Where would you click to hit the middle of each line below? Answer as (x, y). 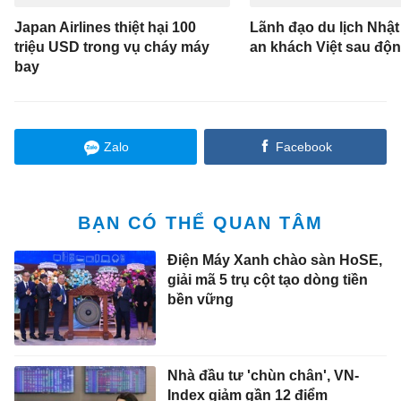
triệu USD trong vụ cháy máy (112, 47)
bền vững (200, 300)
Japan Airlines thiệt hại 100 (106, 28)
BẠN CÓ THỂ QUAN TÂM (200, 223)
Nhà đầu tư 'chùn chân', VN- (263, 375)
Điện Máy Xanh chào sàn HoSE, (274, 260)
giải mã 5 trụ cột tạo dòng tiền (267, 280)
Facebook (303, 147)
